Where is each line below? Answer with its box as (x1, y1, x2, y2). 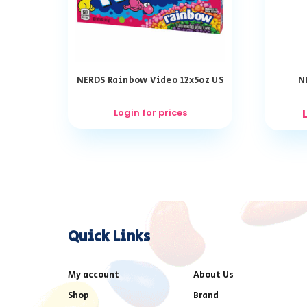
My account (68, 268, 119, 282)
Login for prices (113, 106, 187, 120)
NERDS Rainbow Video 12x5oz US (76, 74, 224, 88)
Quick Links (68, 225, 150, 248)
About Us (193, 268, 234, 282)
